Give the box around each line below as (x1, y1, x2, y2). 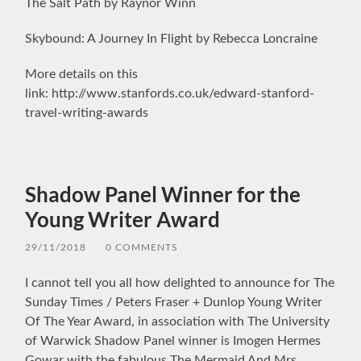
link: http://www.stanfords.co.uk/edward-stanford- (25, 86, 315, 100)
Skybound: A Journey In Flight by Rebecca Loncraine (25, 31, 318, 45)
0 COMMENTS (106, 242, 179, 252)
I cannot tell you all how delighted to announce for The (25, 276, 335, 289)
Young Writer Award (25, 205, 221, 232)
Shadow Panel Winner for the (25, 180, 301, 207)
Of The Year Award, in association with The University (25, 314, 330, 328)
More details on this (25, 67, 139, 81)
